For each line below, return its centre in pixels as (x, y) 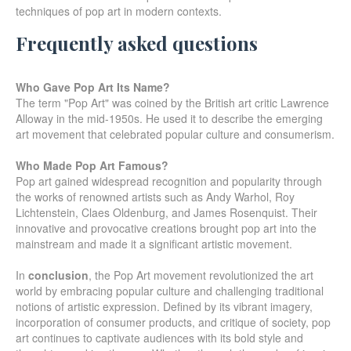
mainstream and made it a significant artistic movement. (154, 243)
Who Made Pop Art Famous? (92, 165)
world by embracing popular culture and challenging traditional (170, 290)
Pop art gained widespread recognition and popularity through (169, 181)
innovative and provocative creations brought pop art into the (166, 228)
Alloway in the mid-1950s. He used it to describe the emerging (169, 118)
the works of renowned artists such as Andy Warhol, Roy (155, 196)
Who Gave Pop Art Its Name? (93, 87)
